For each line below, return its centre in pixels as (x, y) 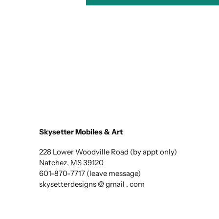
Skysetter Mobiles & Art (81, 131)
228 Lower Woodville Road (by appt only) (108, 152)
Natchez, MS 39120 (71, 162)
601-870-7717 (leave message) (90, 173)
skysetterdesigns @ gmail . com (92, 184)
